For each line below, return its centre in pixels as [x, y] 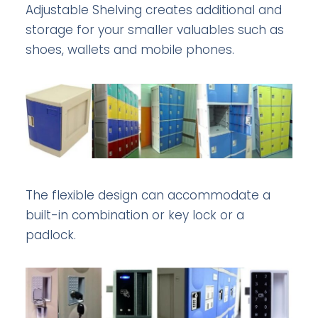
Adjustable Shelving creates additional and [153, 10]
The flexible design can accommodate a [148, 195]
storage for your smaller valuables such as [154, 30]
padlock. [50, 235]
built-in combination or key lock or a [135, 215]
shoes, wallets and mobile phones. [130, 50]
